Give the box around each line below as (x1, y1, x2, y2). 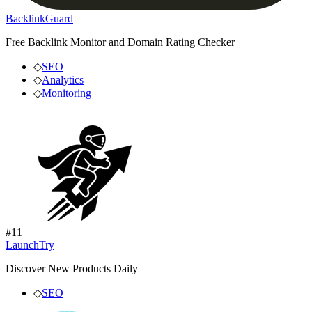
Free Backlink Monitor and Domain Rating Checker (6, 36, 235, 48)
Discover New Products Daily (6, 262, 138, 274)
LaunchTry (6, 238, 54, 251)
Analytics (42, 73, 84, 86)
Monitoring (42, 86, 91, 99)
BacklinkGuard (6, 12, 73, 24)
